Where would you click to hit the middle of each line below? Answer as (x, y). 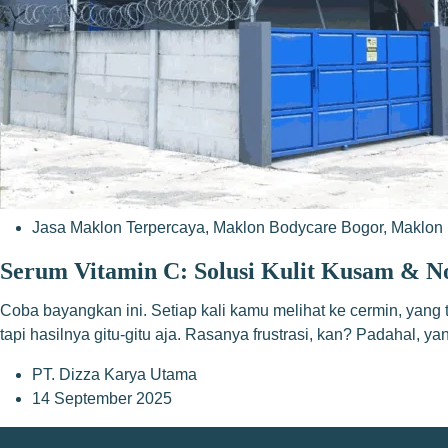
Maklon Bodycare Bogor (298, 227)
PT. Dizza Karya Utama (114, 374)
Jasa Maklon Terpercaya (118, 227)
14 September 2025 (102, 398)
